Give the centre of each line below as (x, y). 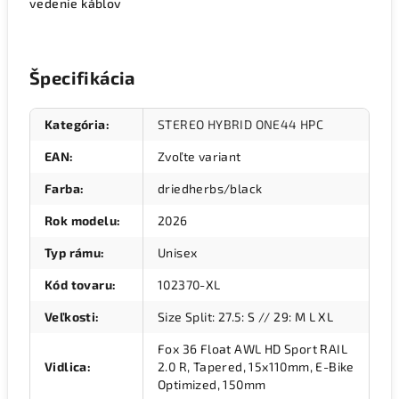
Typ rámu (73, 252)
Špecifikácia (82, 77)
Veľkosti (70, 317)
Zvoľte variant (199, 156)
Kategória (75, 124)
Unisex (178, 252)
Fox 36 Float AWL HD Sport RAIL (252, 349)
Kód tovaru (79, 285)
